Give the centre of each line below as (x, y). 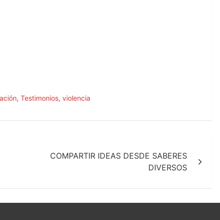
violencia (76, 98)
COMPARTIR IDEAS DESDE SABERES (118, 155)
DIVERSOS (167, 167)
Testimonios (39, 98)
